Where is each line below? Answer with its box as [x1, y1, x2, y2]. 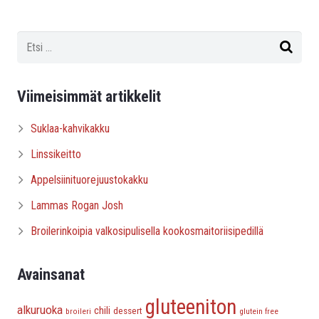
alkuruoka [17, 303, 63, 318]
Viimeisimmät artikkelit [17, 88, 161, 106]
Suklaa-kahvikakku [31, 122, 110, 136]
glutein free [239, 306, 278, 317]
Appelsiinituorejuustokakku [31, 173, 149, 187]
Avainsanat [17, 266, 85, 284]
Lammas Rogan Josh [31, 199, 124, 213]
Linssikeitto [31, 147, 82, 162]
